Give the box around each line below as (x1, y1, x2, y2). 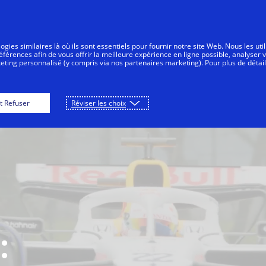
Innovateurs (183, 37, 239, 50)
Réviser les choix (71, 98, 126, 108)
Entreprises (95, 37, 147, 50)
